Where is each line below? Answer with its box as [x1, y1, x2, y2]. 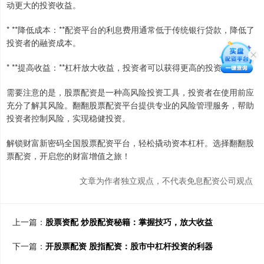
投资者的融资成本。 [6, 36, 81, 48]
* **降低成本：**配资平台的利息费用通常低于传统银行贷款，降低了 [6, 23, 255, 35]
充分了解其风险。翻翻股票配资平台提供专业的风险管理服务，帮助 [6, 98, 254, 111]
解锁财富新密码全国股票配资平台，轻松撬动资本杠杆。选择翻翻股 [6, 136, 254, 148]
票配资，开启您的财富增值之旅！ [6, 149, 130, 161]
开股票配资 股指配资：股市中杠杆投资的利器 [45, 239, 213, 252]
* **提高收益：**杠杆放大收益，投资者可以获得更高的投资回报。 [6, 61, 246, 73]
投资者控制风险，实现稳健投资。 [6, 111, 130, 124]
